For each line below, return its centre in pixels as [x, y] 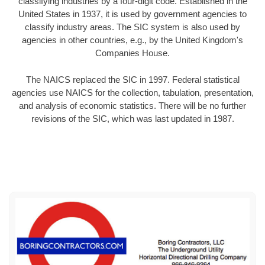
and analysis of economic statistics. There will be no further [132, 105]
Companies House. [132, 53]
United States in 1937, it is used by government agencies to [132, 14]
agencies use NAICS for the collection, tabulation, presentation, [132, 92]
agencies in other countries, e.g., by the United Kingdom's [132, 40]
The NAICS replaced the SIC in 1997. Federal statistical [132, 79]
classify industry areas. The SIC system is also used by [132, 27]
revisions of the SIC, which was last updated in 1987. [132, 118]
